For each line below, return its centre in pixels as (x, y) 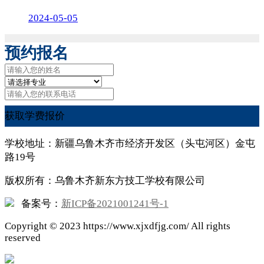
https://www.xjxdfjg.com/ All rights (156, 226)
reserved (23, 238)
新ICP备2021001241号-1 (115, 204)
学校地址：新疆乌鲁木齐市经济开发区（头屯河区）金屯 (130, 143)
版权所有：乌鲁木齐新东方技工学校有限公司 (105, 180)
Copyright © (32, 226)
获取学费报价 (35, 116)
